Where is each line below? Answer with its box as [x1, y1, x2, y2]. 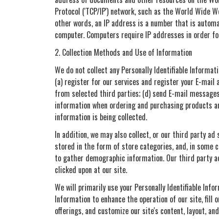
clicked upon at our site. [55, 163, 127, 175]
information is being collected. [55, 110, 147, 123]
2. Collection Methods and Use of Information [55, 46, 192, 58]
